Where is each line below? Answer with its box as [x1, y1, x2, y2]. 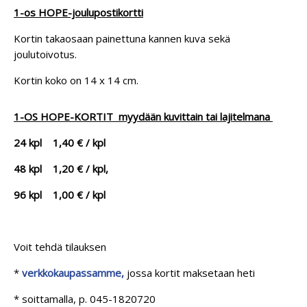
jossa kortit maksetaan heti [124, 265, 255, 280]
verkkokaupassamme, [22, 265, 124, 280]
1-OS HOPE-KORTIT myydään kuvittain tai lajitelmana [14, 109, 273, 123]
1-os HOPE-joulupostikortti [14, 5, 143, 19]
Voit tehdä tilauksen [14, 239, 106, 254]
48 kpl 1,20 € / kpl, [14, 161, 108, 175]
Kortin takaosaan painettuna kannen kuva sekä [14, 31, 230, 45]
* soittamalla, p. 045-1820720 [14, 291, 156, 306]
